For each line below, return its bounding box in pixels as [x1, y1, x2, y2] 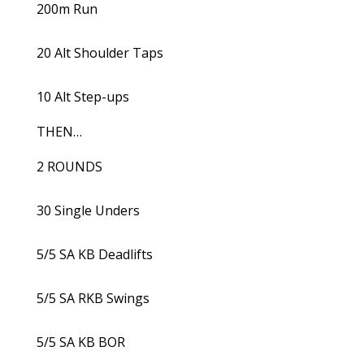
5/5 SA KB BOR [36, 333, 125, 351]
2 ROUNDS [36, 158, 102, 175]
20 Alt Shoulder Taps [36, 44, 163, 62]
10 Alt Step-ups [36, 88, 129, 106]
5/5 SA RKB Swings [36, 289, 149, 307]
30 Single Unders [36, 201, 140, 219]
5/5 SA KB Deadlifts [36, 245, 153, 263]
